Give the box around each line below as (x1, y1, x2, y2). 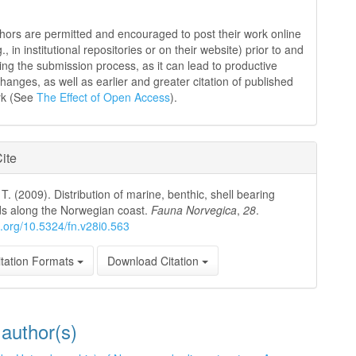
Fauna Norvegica (151, 202, 238, 218)
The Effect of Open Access (37, 89, 171, 105)
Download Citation (107, 253, 203, 269)
